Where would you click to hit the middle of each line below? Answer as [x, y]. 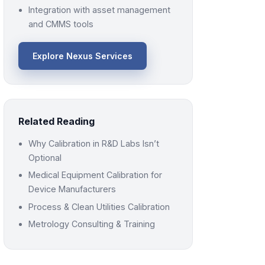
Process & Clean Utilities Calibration [99, 206]
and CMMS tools [61, 24]
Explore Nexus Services [82, 56]
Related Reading [56, 121]
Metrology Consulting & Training [92, 224]
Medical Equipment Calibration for [96, 175]
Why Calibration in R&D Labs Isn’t [94, 143]
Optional [45, 157]
